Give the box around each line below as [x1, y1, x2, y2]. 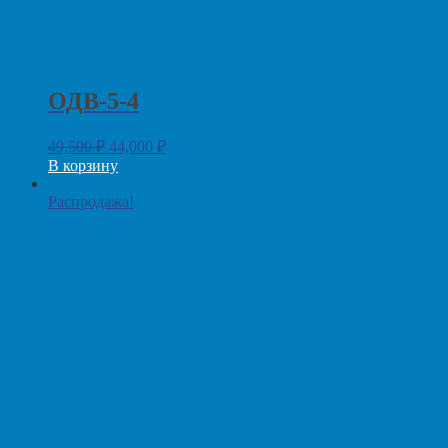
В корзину [48, 156, 118, 174]
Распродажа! [48, 192, 134, 210]
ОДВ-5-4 [48, 87, 139, 114]
